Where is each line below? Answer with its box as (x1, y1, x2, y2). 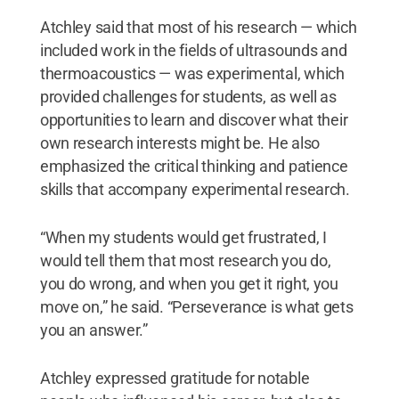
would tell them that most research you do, (39, 250, 331, 270)
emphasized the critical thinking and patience (39, 156, 348, 175)
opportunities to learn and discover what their (39, 110, 348, 129)
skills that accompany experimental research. (39, 179, 350, 199)
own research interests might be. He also (39, 133, 320, 152)
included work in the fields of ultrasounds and (39, 40, 347, 60)
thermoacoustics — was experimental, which (39, 63, 345, 83)
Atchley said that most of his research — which (39, 17, 357, 37)
